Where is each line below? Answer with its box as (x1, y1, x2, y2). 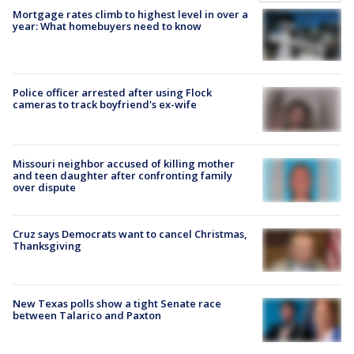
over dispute (13, 179, 76, 194)
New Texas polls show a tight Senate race (13, 296, 221, 311)
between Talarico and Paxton (13, 308, 161, 323)
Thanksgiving (13, 238, 81, 253)
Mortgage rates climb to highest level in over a (13, 6, 248, 21)
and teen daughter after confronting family (13, 168, 232, 183)
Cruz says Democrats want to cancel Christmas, (13, 226, 247, 241)
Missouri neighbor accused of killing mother (13, 156, 235, 171)
